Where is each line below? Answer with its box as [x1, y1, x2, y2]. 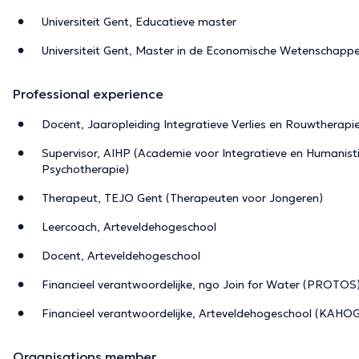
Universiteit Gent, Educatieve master [42, 14, 236, 29]
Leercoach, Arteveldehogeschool [42, 219, 216, 234]
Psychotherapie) [42, 161, 129, 176]
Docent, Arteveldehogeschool [42, 248, 200, 263]
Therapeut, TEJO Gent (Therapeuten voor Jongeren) [42, 190, 323, 205]
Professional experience [13, 85, 163, 102]
